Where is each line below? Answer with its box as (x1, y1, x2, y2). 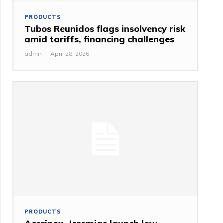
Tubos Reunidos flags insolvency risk (24, 23, 186, 35)
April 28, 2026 (50, 50, 90, 58)
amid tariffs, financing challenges (24, 33, 175, 45)
